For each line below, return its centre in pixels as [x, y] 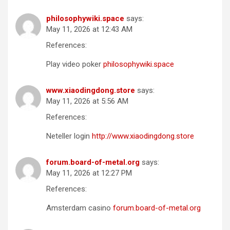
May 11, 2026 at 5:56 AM [87, 101]
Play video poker [75, 64]
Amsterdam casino [80, 208]
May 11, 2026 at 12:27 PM [89, 173]
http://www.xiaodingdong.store [143, 136]
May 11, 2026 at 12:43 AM [89, 30]
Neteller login [69, 136]
